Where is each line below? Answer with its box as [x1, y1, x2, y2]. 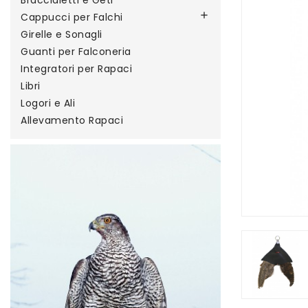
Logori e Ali [21, 96, 75, 110]
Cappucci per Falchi [21, 10, 123, 24]
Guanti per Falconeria [21, 45, 131, 58]
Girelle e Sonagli [21, 27, 102, 41]
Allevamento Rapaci [21, 113, 123, 127]
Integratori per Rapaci [21, 62, 132, 76]
